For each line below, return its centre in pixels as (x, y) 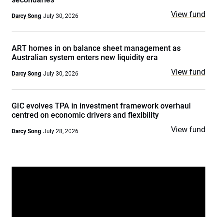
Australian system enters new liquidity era (85, 57)
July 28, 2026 (61, 131)
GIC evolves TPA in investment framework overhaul (101, 106)
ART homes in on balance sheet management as (96, 48)
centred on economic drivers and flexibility (85, 115)
